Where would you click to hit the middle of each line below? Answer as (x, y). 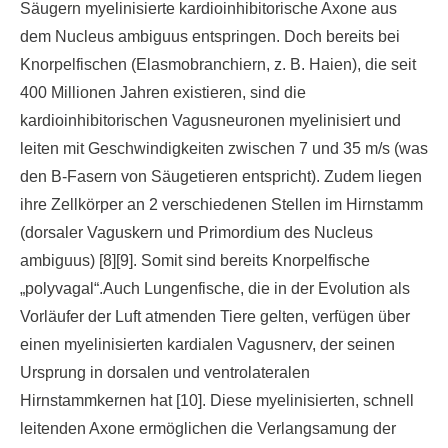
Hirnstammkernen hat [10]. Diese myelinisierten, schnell (217, 400)
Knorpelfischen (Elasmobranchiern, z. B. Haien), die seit (218, 64)
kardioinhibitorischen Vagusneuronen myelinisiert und (210, 120)
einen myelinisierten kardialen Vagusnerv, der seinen (207, 344)
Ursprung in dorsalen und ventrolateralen (165, 372)
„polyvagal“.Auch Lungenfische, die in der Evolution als (215, 288)
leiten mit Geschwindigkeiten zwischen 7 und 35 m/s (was (224, 148)
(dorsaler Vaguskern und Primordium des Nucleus (196, 232)
